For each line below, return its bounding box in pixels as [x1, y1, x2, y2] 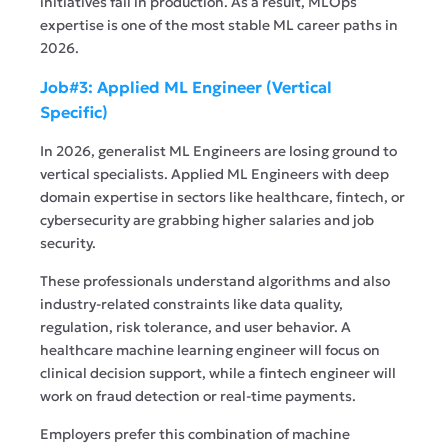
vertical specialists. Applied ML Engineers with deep [40, 164, 389, 183]
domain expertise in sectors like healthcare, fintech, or [40, 187, 405, 206]
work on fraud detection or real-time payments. [40, 386, 356, 405]
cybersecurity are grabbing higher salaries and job [40, 210, 374, 229]
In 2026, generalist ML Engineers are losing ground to [40, 141, 397, 160]
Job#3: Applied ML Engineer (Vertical [40, 76, 332, 97]
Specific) [40, 101, 108, 122]
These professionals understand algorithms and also [40, 271, 390, 290]
